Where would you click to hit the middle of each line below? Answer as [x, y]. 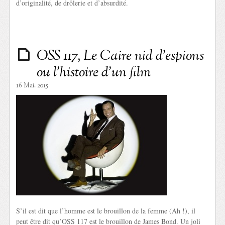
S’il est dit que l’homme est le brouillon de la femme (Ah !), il [106, 211]
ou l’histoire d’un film [94, 73]
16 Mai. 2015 [32, 86]
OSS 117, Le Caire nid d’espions [121, 57]
